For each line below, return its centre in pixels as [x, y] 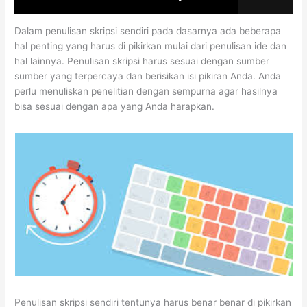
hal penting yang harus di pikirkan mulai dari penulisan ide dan [151, 46]
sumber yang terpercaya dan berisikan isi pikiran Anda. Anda [148, 76]
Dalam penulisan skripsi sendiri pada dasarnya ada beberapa [148, 31]
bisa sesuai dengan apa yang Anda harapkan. [115, 107]
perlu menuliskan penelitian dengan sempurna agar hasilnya [146, 91]
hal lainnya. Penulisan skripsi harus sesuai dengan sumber [142, 61]
